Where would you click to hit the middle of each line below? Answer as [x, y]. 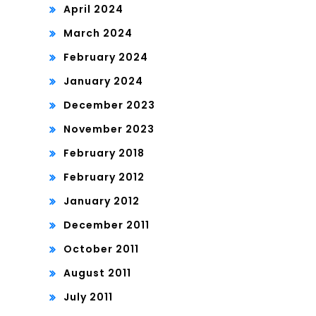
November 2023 [109, 129]
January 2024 [103, 81]
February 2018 [104, 153]
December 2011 [107, 225]
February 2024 [106, 57]
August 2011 [97, 273]
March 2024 [98, 34]
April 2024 [93, 10]
